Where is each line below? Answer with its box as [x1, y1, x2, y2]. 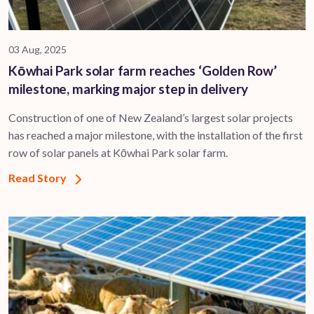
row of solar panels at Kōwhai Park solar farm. [8, 146, 228, 160]
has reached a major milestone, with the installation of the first [8, 128, 303, 142]
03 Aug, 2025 [8, 43, 67, 56]
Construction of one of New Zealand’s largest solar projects [8, 111, 293, 125]
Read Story [8, 171, 69, 185]
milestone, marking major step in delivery [8, 81, 249, 97]
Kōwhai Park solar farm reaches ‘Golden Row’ [8, 62, 277, 79]
